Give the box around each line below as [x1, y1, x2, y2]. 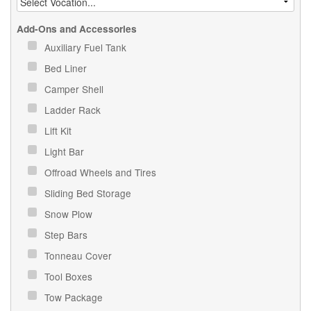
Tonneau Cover [44, 248, 115, 262]
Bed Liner [44, 60, 90, 75]
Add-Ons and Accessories [17, 22, 137, 35]
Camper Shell [44, 81, 107, 96]
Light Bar [44, 144, 87, 158]
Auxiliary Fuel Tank [44, 40, 130, 54]
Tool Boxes [44, 269, 96, 283]
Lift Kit [44, 123, 75, 137]
